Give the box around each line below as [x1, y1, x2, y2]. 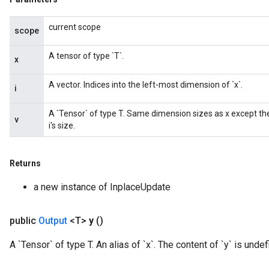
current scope [49, 22, 101, 32]
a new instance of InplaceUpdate [34, 181, 171, 193]
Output [38, 215, 70, 226]
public [10, 215, 38, 226]
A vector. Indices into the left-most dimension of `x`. [49, 80, 243, 89]
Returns [10, 159, 43, 168]
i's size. [49, 121, 75, 130]
